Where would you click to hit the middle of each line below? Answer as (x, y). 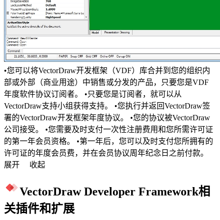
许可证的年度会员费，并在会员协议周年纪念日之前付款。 (106, 153)
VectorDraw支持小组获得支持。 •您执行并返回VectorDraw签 (107, 106)
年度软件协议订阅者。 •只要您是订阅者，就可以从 (93, 94)
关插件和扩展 (39, 209)
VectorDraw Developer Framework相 (115, 192)
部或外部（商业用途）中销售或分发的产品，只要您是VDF (106, 82)
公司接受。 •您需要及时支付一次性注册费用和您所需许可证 (109, 130)
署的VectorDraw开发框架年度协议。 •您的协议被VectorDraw (107, 118)
